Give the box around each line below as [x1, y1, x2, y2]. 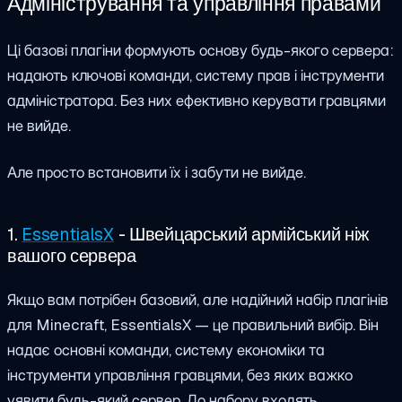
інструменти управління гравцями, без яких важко [7, 365, 353, 386]
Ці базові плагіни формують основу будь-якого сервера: [7, 39, 394, 60]
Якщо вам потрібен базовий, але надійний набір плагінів [7, 290, 389, 310]
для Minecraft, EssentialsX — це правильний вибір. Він [7, 315, 379, 336]
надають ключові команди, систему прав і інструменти [7, 65, 384, 85]
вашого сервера [7, 243, 136, 267]
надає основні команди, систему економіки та [7, 340, 325, 361]
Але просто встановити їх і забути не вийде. [7, 162, 306, 182]
